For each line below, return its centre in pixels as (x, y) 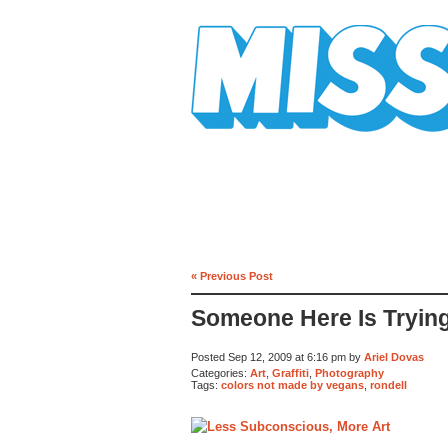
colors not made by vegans (292, 385)
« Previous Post (232, 275)
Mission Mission (247, 139)
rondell (388, 385)
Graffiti (290, 372)
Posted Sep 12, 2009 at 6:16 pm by (277, 357)
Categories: (220, 372)
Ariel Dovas (394, 357)
